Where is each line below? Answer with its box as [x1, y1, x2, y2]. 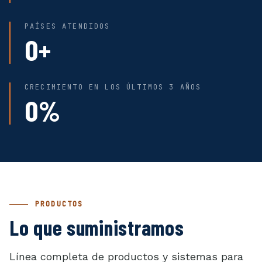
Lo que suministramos [9, 214, 184, 240]
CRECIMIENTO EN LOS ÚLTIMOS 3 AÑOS [25, 82, 202, 92]
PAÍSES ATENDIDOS [25, 21, 111, 31]
